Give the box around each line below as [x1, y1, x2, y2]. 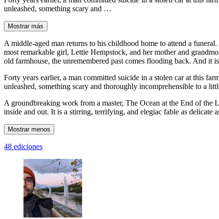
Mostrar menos [8, 125, 50, 133]
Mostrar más [8, 22, 44, 30]
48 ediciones [4, 142, 43, 151]
